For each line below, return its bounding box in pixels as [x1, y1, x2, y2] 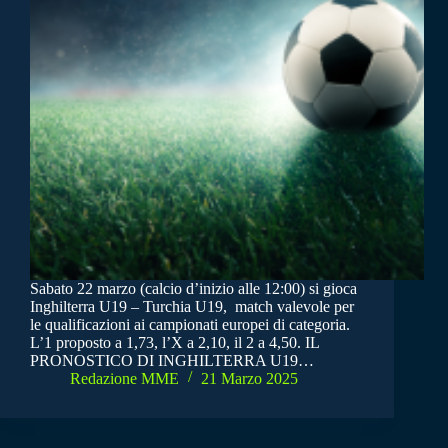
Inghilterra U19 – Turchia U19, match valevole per [30, 298, 354, 316]
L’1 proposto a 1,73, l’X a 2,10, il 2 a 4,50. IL [30, 334, 319, 352]
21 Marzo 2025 [201, 370, 298, 388]
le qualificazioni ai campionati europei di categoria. [30, 316, 350, 334]
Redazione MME [70, 370, 179, 388]
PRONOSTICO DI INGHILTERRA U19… [30, 352, 314, 370]
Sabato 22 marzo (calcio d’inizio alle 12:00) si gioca [30, 280, 357, 298]
